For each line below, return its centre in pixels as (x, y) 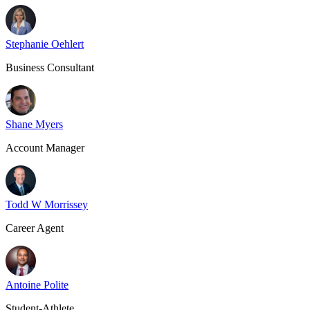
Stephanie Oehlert (45, 44)
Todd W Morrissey (47, 204)
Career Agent (35, 228)
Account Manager (45, 148)
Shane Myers (34, 124)
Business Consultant (50, 67)
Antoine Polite (37, 285)
